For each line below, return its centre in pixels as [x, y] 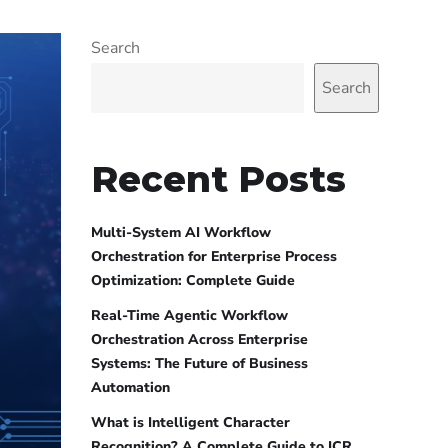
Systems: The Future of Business [199, 363]
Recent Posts [218, 179]
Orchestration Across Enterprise [199, 339]
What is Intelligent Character [190, 422]
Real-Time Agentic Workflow [189, 315]
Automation [130, 387]
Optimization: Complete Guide [193, 280]
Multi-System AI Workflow [181, 232]
